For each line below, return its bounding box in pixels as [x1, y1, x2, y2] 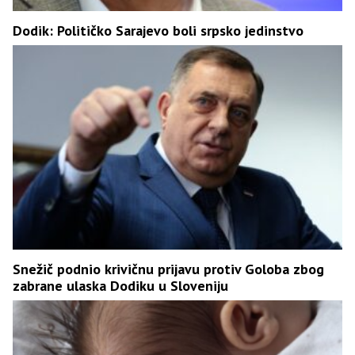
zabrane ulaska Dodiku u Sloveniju [13, 276, 228, 295]
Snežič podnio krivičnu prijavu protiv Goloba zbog [13, 259, 324, 278]
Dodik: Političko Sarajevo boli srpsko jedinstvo [13, 21, 303, 40]
